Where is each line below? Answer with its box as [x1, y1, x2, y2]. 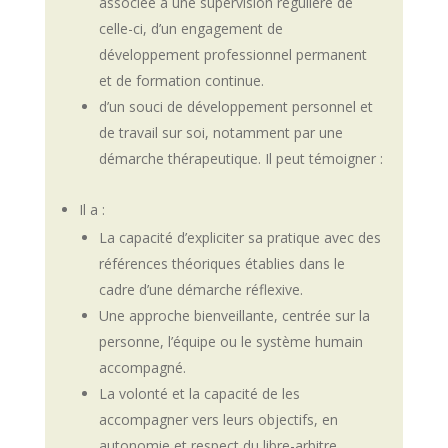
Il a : [78, 200, 105, 219]
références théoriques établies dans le [98, 254, 345, 273]
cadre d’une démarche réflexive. [98, 280, 303, 299]
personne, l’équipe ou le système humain [98, 332, 363, 351]
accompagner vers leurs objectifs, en [98, 410, 338, 429]
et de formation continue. [98, 71, 264, 90]
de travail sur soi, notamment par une [98, 123, 343, 142]
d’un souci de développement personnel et [98, 97, 373, 116]
